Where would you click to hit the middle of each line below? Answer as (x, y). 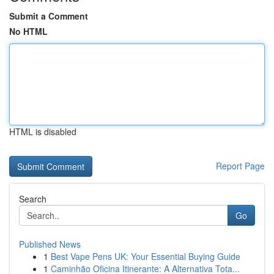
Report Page (240, 166)
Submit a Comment (49, 16)
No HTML (28, 31)
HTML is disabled (43, 131)
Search (33, 199)
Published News (50, 244)
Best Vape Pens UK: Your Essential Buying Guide (146, 256)
